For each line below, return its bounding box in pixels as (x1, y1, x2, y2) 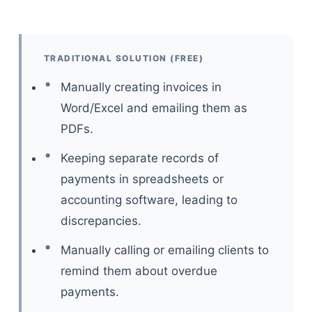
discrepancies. (60, 214, 141, 228)
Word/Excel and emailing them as (60, 101, 247, 115)
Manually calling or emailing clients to (60, 243, 269, 257)
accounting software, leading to (60, 193, 237, 207)
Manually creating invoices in (60, 80, 221, 94)
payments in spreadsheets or (60, 172, 224, 186)
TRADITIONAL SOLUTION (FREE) (43, 53, 204, 63)
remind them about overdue (60, 264, 217, 278)
